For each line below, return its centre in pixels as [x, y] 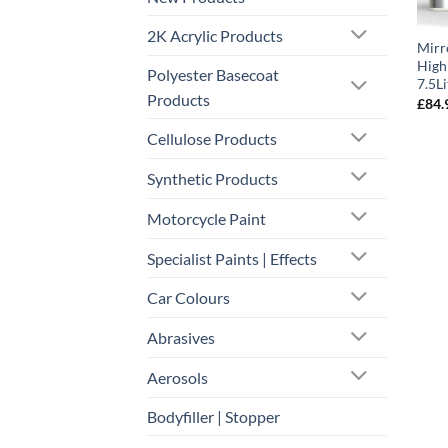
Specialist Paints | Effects [232, 258]
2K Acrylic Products [215, 36]
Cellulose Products [212, 139]
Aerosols [177, 377]
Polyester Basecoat [213, 75]
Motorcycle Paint [206, 218]
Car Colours [188, 298]
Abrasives [181, 338]
